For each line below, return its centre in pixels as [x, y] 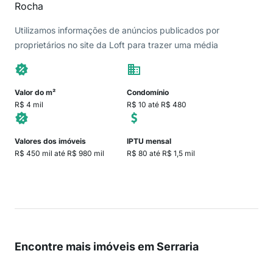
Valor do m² [35, 92]
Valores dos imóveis [50, 141]
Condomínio [148, 92]
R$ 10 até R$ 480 [157, 105]
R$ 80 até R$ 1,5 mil [161, 153]
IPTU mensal [149, 141]
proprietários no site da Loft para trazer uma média [116, 45]
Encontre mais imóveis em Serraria [107, 246]
